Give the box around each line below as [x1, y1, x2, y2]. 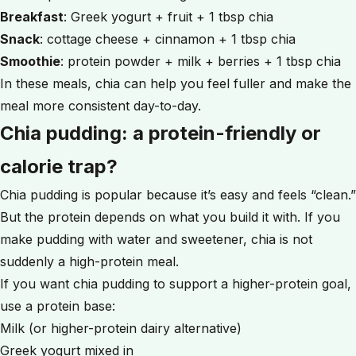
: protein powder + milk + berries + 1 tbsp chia [60, 53, 341, 69]
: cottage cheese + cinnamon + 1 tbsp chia [40, 31, 296, 47]
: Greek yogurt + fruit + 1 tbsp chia [64, 9, 273, 25]
